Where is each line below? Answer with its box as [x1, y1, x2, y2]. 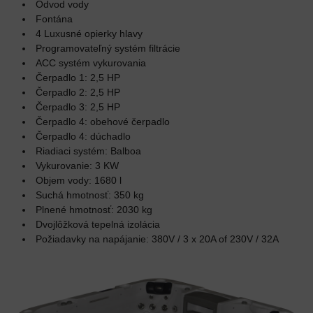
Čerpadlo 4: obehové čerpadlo [36, 116, 170, 127]
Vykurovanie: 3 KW [36, 160, 119, 171]
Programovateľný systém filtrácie [36, 43, 180, 54]
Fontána [36, 13, 73, 24]
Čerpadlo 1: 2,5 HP [36, 72, 120, 83]
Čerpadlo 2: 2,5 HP [36, 87, 120, 98]
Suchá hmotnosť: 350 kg [36, 189, 144, 201]
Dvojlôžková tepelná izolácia [36, 219, 160, 230]
